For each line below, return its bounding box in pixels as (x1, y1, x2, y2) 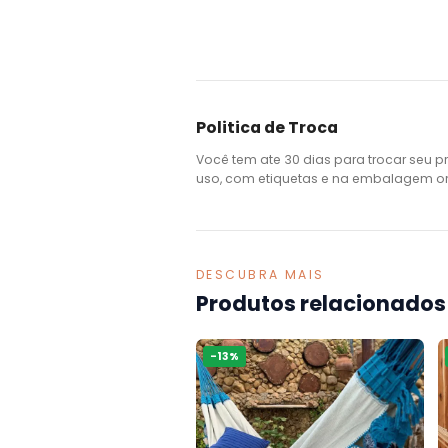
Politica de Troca (196, 115, 338, 139)
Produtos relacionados (196, 289, 446, 318)
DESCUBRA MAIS (196, 266, 325, 283)
